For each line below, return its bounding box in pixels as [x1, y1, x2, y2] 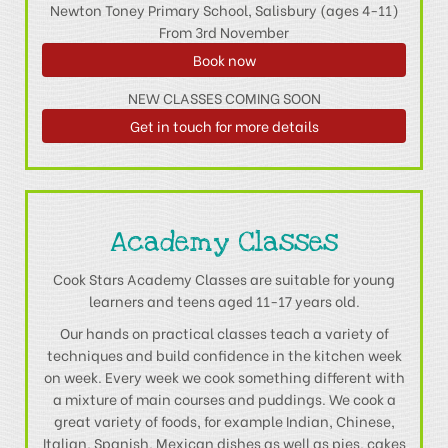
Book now [192, 49, 256, 71]
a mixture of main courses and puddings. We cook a [52, 388, 396, 410]
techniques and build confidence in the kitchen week [46, 344, 402, 366]
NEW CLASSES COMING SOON [127, 87, 321, 109]
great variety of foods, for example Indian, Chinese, [53, 410, 395, 432]
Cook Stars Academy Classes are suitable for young [53, 268, 395, 290]
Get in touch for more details [129, 115, 319, 137]
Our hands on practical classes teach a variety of [59, 322, 389, 344]
